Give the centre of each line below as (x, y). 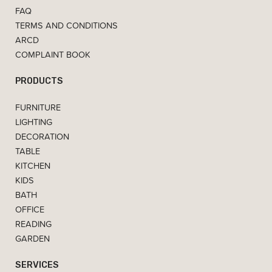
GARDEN (32, 239)
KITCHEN (33, 166)
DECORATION (42, 137)
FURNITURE (38, 107)
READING (33, 224)
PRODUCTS (39, 81)
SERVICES (37, 265)
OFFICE (30, 209)
